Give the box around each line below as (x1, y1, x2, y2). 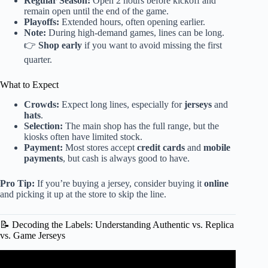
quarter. (24, 54, 52, 65)
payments (24, 153, 63, 164)
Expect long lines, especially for (59, 99, 184, 110)
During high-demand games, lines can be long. (46, 28, 224, 38)
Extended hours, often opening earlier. (59, 17, 205, 28)
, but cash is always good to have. (63, 153, 190, 164)
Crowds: (24, 99, 59, 110)
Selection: (24, 121, 63, 132)
